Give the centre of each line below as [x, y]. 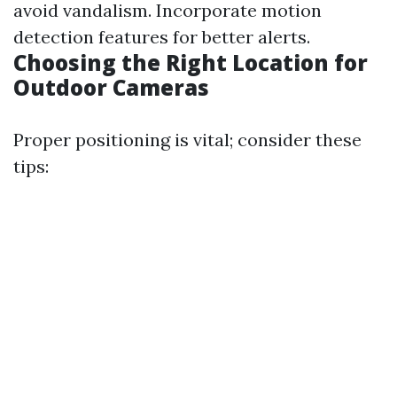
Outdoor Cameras [111, 87]
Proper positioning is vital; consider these [187, 140]
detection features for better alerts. [162, 37]
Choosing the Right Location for [191, 62]
